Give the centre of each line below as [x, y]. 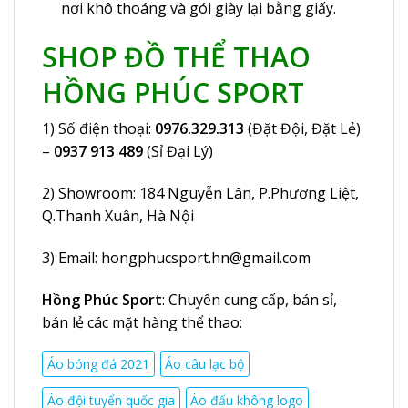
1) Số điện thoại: [98, 129]
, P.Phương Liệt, [305, 194]
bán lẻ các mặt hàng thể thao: [142, 322]
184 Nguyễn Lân [195, 194]
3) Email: [71, 257]
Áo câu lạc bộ [205, 364]
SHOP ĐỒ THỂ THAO [176, 57]
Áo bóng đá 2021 [98, 364]
